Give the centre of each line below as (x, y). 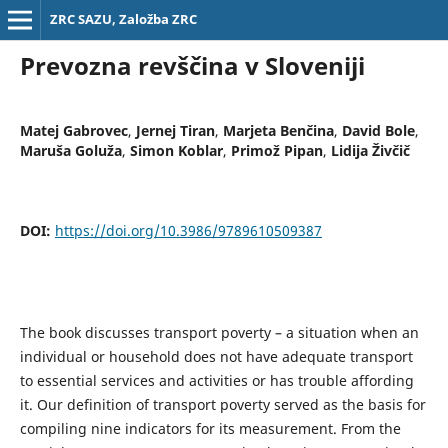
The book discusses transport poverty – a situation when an (219, 332)
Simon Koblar (176, 150)
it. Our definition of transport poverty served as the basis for (222, 404)
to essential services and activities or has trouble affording (216, 380)
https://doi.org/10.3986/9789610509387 (188, 230)
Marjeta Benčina (278, 130)
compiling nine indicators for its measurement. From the (210, 428)
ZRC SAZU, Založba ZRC (123, 19)
